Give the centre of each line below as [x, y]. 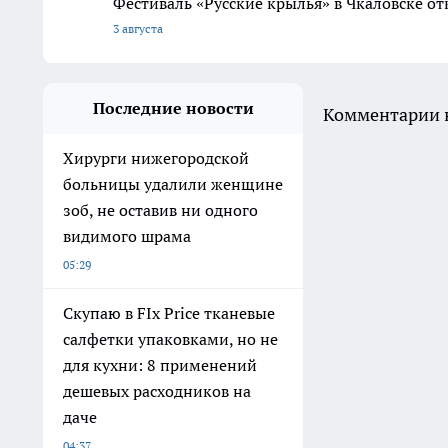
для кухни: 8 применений [160, 364]
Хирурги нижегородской [156, 157]
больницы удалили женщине [173, 183]
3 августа [138, 28]
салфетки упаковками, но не [170, 338]
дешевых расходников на [157, 390]
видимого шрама [127, 235]
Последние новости [173, 107]
